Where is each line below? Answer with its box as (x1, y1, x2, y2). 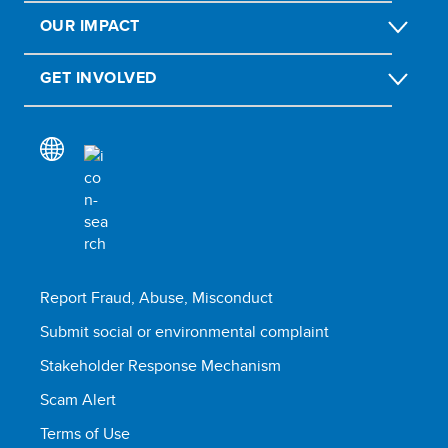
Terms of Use (40, 421, 130, 445)
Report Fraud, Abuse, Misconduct (40, 285, 273, 309)
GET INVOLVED (40, 65, 157, 89)
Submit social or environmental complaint (40, 319, 329, 343)
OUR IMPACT (40, 13, 140, 37)
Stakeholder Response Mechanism (40, 353, 281, 377)
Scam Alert (40, 387, 116, 411)
